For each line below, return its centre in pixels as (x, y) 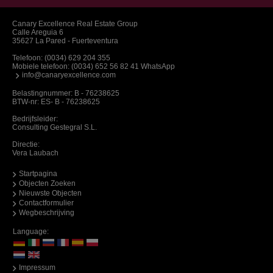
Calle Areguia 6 (38, 32)
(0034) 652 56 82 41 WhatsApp (123, 66)
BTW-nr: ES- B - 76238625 (56, 101)
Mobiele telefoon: (42, 66)
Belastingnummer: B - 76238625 (66, 93)
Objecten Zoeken (47, 183)
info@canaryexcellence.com (69, 75)
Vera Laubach (35, 153)
